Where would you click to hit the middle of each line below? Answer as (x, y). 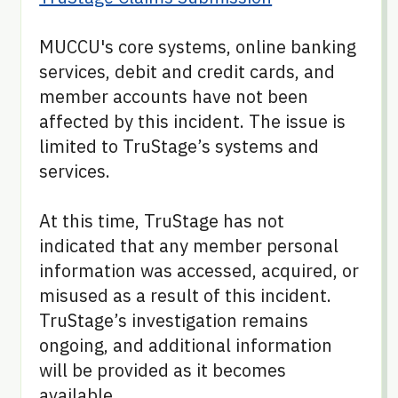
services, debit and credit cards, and (187, 71)
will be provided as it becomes (163, 370)
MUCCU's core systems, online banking (198, 46)
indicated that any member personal (189, 245)
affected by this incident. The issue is (193, 121)
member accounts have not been (174, 96)
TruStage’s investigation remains (174, 320)
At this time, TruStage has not (162, 220)
